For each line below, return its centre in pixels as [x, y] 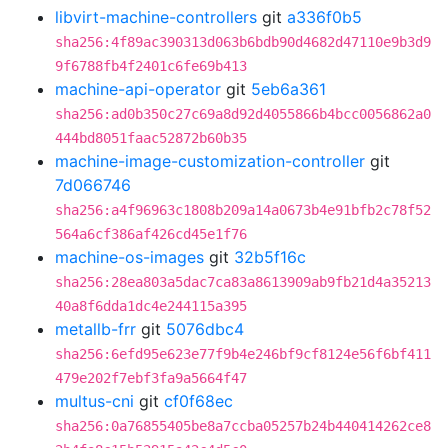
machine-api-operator [138, 89]
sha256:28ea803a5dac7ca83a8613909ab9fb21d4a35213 [243, 282]
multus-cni [94, 401]
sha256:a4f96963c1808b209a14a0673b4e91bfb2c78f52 [243, 210]
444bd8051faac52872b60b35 [151, 138]
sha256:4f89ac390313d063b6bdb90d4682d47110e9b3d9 [243, 42]
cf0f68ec [198, 401]
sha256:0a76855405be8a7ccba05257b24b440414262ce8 [243, 426]
